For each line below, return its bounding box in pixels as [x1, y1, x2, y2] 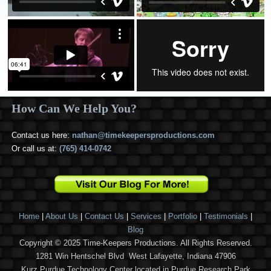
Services [131, 212, 162, 221]
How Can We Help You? [11, 102, 137, 115]
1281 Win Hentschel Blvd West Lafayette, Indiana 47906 [35, 252, 236, 261]
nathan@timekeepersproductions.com [71, 130, 215, 140]
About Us [45, 212, 78, 221]
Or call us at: [11, 143, 57, 153]
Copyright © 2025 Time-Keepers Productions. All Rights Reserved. [19, 238, 252, 248]
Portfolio [168, 212, 197, 221]
